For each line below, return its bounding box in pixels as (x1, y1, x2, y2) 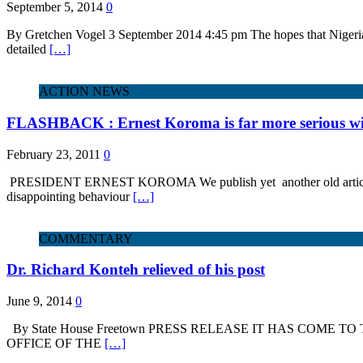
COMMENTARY (39, 231, 133, 246)
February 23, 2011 (6, 147, 100, 161)
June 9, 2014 (6, 294, 72, 309)
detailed (6, 42, 49, 57)
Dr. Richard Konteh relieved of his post (6, 261, 265, 279)
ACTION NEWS (39, 84, 130, 99)
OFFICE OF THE (6, 336, 105, 351)
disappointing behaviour (6, 189, 133, 203)
